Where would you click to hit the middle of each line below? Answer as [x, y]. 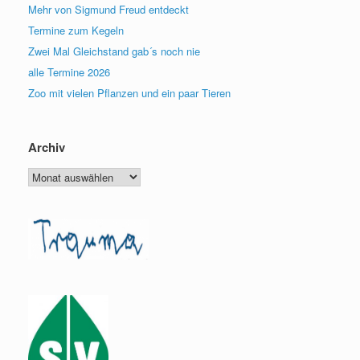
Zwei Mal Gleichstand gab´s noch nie [114, 51]
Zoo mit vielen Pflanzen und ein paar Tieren [129, 92]
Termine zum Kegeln [76, 30]
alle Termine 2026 [69, 72]
